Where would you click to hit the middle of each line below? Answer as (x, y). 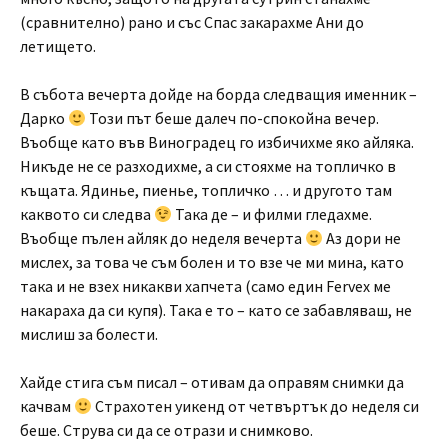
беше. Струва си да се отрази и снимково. (166, 430)
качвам (47, 406)
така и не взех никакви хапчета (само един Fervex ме (205, 286)
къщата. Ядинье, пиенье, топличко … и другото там (206, 190)
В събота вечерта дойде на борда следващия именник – (218, 94)
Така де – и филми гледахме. (272, 214)
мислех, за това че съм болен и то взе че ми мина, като (212, 262)
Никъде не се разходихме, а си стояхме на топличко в (208, 166)
